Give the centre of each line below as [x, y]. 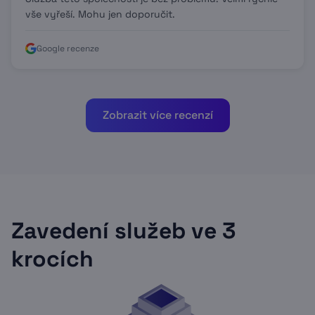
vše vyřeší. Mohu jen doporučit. [100, 14]
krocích [52, 259]
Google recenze [68, 49]
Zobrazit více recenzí [157, 115]
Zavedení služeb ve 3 [123, 231]
